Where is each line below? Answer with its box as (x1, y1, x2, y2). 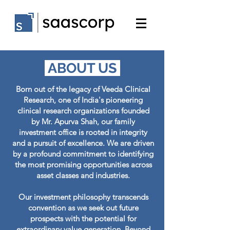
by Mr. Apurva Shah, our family (31, 117, 135, 126)
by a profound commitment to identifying (13, 149, 154, 159)
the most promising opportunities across (14, 160, 152, 169)
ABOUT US (44, 60, 120, 76)
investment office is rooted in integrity (19, 127, 147, 137)
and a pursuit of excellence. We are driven (12, 138, 154, 148)
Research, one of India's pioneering (24, 95, 143, 105)
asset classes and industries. (36, 170, 130, 180)
